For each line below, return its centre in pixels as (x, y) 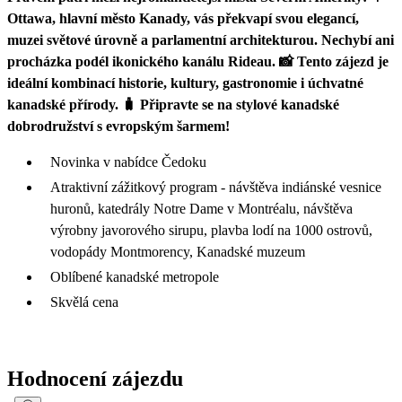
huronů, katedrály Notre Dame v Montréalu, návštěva (201, 208)
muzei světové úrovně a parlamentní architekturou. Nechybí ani (201, 39)
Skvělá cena (86, 301)
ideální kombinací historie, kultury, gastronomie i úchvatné (185, 83)
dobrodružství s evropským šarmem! (118, 126)
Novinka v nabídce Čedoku (128, 162)
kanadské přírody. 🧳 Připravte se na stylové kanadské (173, 104)
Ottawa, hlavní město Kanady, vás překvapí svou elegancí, (183, 18)
